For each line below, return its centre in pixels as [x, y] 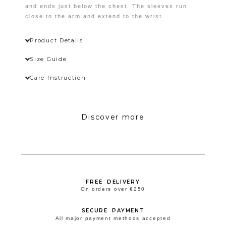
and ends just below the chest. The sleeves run [106, 6]
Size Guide [48, 59]
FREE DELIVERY [113, 182]
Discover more [113, 117]
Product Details [56, 40]
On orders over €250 [113, 189]
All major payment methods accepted [113, 218]
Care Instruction [58, 77]
